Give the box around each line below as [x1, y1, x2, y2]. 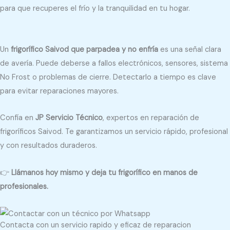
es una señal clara [158, 44, 221, 54]
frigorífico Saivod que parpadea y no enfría [11, 44, 158, 54]
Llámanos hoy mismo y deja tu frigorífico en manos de [11, 167, 198, 178]
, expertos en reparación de [103, 113, 199, 123]
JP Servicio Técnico [35, 113, 103, 123]
